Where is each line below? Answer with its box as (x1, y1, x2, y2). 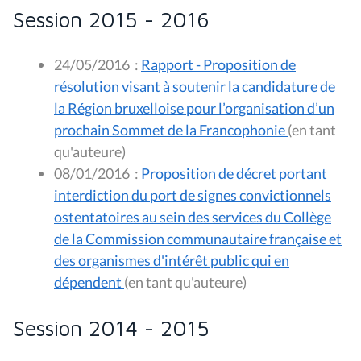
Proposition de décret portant (141, 164, 327, 182)
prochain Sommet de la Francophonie (54, 120, 285, 139)
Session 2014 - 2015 (13, 314, 210, 341)
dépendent (54, 272, 124, 291)
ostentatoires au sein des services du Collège (54, 207, 331, 226)
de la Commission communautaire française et (54, 229, 342, 247)
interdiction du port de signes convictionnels (54, 185, 331, 204)
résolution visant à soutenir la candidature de (54, 77, 335, 95)
